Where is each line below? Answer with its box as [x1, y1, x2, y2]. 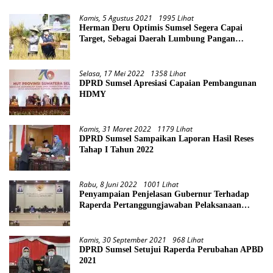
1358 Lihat [151, 68, 186, 79]
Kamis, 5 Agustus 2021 [79, 12, 152, 23]
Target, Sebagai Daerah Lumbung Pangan [79, 34, 235, 43]
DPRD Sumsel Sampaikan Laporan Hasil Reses [79, 133, 253, 143]
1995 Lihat [158, 12, 194, 23]
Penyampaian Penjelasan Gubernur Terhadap [79, 189, 249, 199]
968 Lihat [172, 234, 204, 245]
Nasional [79, 44, 111, 54]
